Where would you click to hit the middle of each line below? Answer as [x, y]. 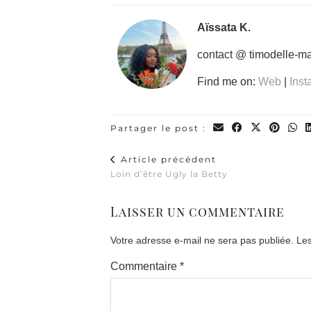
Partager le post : [160, 128]
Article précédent [167, 159]
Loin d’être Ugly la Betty [169, 174]
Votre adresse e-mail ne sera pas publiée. [202, 240]
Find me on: [228, 82]
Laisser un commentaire [197, 212]
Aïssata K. [224, 27]
